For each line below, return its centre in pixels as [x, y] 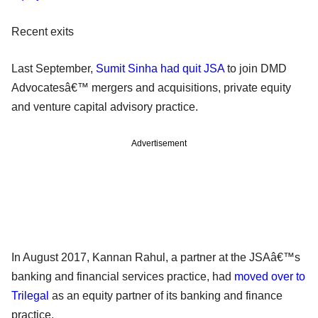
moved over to [270, 277]
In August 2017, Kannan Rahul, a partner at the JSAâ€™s [156, 258]
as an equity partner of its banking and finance [166, 296]
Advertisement [159, 144]
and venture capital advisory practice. [105, 107]
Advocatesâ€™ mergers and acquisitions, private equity [151, 88]
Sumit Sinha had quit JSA [160, 69]
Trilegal [30, 296]
